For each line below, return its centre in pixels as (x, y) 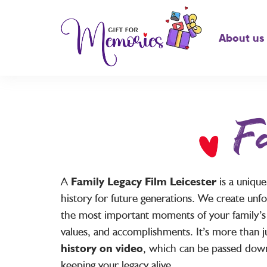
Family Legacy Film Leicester (145, 181)
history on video (102, 248)
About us (241, 38)
